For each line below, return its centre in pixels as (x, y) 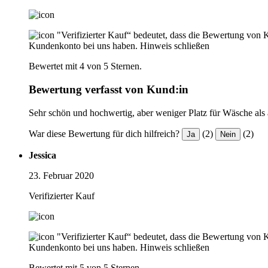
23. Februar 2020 (61, 175)
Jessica (42, 155)
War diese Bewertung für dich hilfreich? (104, 133)
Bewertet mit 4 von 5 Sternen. (85, 66)
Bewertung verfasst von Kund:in (109, 89)
